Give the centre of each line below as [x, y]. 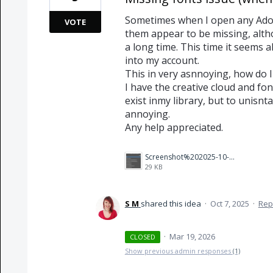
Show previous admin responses [179, 251]
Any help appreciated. [174, 127]
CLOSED [143, 237]
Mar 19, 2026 [193, 236]
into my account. [162, 60]
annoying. [147, 114]
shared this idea [172, 204]
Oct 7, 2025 [229, 204]
